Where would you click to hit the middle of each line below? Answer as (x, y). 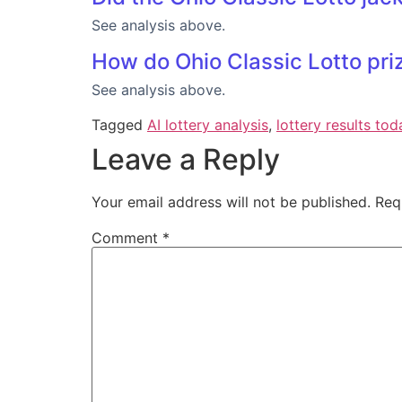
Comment (127, 238)
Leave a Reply (186, 160)
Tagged (119, 125)
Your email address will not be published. (231, 202)
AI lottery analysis (208, 125)
